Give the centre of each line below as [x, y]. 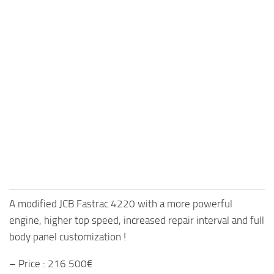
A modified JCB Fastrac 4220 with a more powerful [121, 203]
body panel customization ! [68, 236]
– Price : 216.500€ [51, 263]
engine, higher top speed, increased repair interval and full [137, 220]
